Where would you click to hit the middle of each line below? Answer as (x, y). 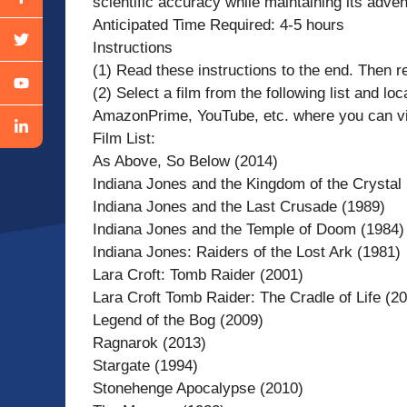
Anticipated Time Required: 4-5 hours (218, 25)
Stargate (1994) (145, 365)
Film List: (124, 138)
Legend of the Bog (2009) (178, 320)
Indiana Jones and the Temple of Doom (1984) (248, 229)
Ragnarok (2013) (149, 342)
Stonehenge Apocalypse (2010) (198, 388)
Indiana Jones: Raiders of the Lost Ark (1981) (247, 252)
